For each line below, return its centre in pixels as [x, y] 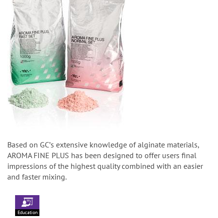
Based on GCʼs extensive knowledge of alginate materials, [103, 144]
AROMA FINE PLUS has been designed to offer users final [102, 155]
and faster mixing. [37, 176]
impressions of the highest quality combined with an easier [105, 166]
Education [27, 212]
